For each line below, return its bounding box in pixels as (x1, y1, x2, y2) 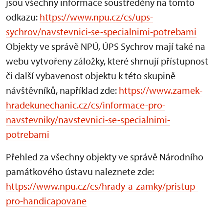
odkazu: (6, 11, 40, 23)
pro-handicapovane (6, 195, 87, 207)
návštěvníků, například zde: (6, 84, 119, 96)
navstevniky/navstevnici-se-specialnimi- (6, 113, 170, 126)
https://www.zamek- (119, 84, 202, 96)
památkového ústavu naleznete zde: (6, 165, 154, 177)
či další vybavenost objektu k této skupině (6, 69, 175, 82)
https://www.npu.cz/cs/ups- (40, 11, 153, 23)
